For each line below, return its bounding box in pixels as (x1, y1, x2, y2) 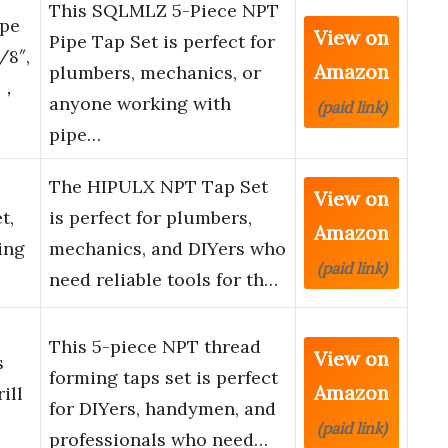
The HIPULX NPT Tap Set (49, 175, 268, 199)
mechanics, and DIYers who (49, 237, 286, 261)
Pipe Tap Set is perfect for (49, 30, 275, 54)
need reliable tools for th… (49, 268, 278, 292)
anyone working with (49, 92, 231, 116)
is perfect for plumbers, (49, 206, 252, 230)
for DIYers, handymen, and (49, 397, 276, 421)
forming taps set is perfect (49, 366, 278, 390)
